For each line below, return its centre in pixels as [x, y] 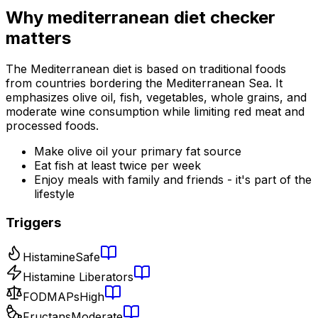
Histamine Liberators [78, 276]
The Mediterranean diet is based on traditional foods [146, 69]
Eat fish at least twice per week [117, 166]
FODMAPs [51, 296]
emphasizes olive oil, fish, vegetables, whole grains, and [156, 98]
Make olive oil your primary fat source [138, 152]
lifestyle [54, 194]
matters [38, 38]
